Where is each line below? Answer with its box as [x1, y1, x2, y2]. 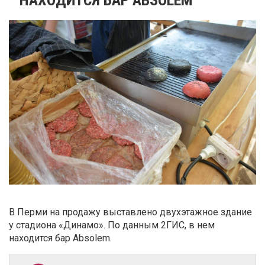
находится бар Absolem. [9, 232, 112, 244]
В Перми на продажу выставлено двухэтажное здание [9, 206, 252, 218]
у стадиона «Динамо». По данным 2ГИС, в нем [9, 219, 215, 231]
